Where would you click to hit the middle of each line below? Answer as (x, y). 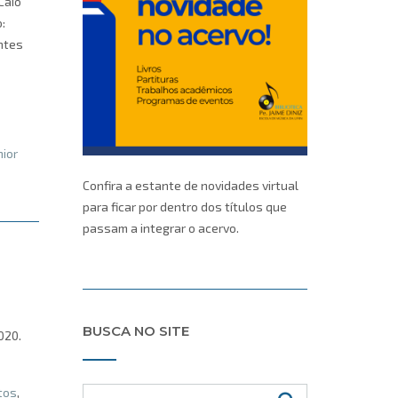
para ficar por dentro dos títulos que (184, 207)
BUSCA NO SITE (135, 330)
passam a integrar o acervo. (160, 228)
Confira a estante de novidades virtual (190, 186)
